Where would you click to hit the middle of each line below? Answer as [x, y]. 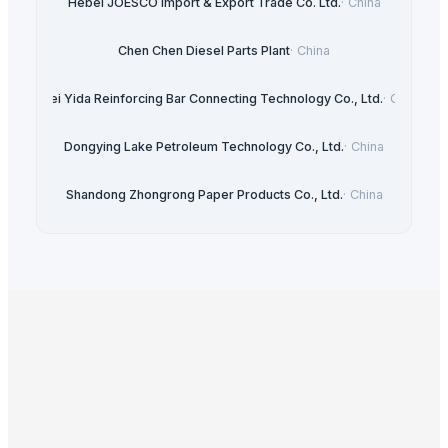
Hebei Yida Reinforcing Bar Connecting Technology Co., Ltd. [204, 99]
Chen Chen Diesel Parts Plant [204, 51]
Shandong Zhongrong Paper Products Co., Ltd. [204, 195]
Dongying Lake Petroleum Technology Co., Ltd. [204, 147]
